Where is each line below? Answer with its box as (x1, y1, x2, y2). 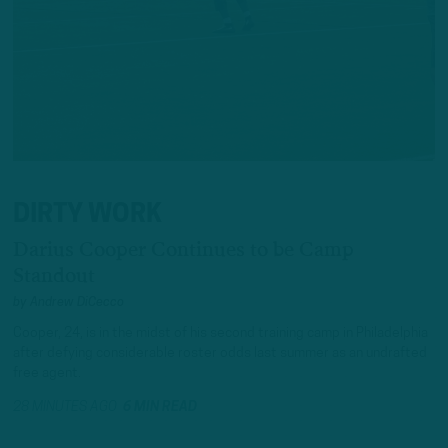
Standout (13, 266, 95, 286)
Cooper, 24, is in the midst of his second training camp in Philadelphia (13, 325, 428, 341)
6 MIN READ (123, 400, 197, 416)
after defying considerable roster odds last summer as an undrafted (13, 345, 427, 361)
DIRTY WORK (13, 202, 162, 230)
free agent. (13, 365, 81, 381)
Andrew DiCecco (30, 296, 124, 310)
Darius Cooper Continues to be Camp (13, 240, 354, 260)
